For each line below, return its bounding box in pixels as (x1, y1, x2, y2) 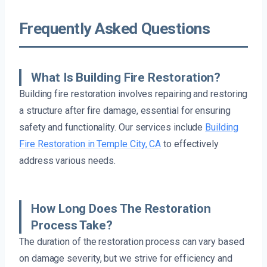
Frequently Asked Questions (19, 20, 210, 38)
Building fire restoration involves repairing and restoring (19, 88, 248, 100)
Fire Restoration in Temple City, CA (19, 138, 162, 150)
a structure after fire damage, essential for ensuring (19, 105, 231, 117)
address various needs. (19, 155, 116, 167)
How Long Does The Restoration (31, 201, 211, 216)
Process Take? (31, 218, 113, 233)
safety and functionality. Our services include (19, 122, 206, 133)
